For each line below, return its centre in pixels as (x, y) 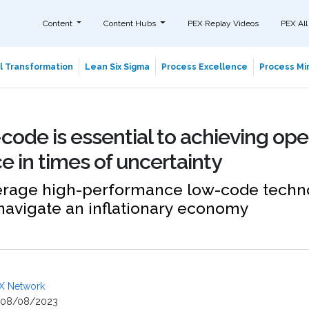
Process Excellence (204, 67)
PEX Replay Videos (223, 23)
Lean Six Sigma (117, 67)
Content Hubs (131, 23)
